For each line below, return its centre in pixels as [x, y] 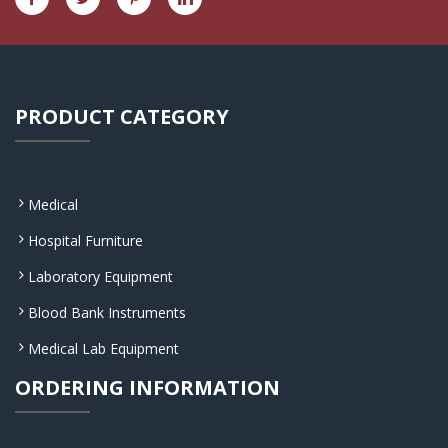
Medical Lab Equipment [103, 348]
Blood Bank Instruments [107, 312]
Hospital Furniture [85, 240]
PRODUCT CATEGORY [122, 116]
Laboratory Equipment [100, 276]
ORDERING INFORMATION [147, 387]
